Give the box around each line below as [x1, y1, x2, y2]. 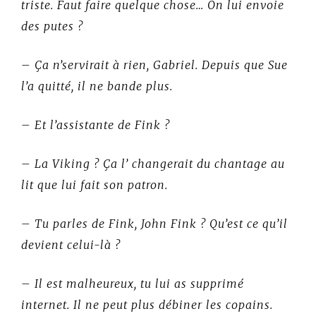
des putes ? [21, 18, 83, 33]
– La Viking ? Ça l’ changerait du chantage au [21, 156, 285, 171]
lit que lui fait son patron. [21, 177, 168, 192]
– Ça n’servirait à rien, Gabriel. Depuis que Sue [21, 57, 288, 72]
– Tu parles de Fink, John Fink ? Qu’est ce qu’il [21, 216, 288, 231]
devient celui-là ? [21, 237, 121, 252]
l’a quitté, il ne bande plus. [21, 78, 173, 93]
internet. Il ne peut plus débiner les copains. [21, 297, 273, 312]
